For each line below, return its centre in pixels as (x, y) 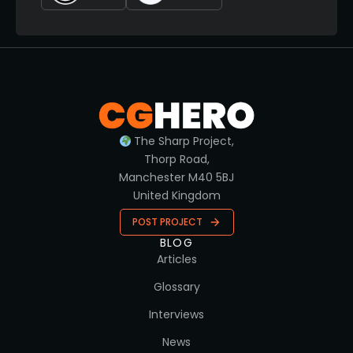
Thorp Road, (176, 160)
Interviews (176, 315)
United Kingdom (176, 196)
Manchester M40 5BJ (176, 178)
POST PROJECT (167, 222)
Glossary (176, 287)
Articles (176, 260)
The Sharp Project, (183, 141)
